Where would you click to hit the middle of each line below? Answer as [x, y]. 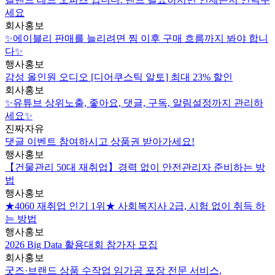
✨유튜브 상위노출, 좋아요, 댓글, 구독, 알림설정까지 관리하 [134, 103]
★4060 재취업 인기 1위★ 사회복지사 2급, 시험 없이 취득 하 [135, 206]
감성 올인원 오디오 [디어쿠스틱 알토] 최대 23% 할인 [119, 77]
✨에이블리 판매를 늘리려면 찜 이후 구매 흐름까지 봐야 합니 [137, 39]
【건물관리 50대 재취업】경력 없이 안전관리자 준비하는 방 [135, 168]
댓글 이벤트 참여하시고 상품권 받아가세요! [100, 142]
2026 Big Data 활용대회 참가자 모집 [81, 245]
